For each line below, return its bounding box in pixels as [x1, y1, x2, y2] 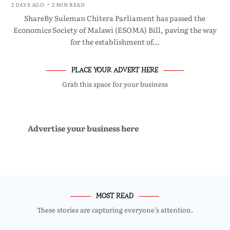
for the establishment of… [70, 36, 160, 47]
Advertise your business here [27, 122, 139, 134]
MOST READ [96, 190, 134, 200]
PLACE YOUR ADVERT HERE [71, 64, 159, 74]
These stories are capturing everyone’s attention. [36, 204, 193, 215]
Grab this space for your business [62, 79, 168, 89]
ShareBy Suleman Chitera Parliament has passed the [24, 12, 206, 23]
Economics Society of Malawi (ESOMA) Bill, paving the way [13, 24, 217, 35]
